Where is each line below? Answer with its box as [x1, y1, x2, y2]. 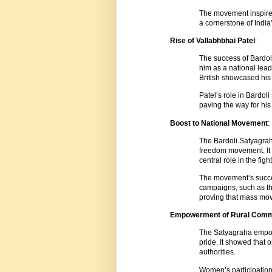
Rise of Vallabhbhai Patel [170, 36, 255, 46]
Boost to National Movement [170, 118, 268, 127]
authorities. [199, 248, 236, 257]
